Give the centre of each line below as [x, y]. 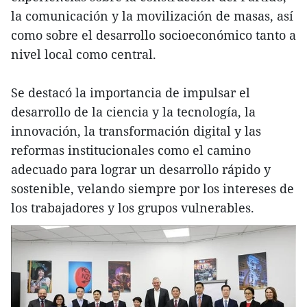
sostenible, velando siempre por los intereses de [152, 188]
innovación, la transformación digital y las [136, 131]
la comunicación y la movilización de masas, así [152, 15]
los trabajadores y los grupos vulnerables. [133, 207]
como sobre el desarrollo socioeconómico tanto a [153, 35]
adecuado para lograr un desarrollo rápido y [141, 169]
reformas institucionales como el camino [131, 150]
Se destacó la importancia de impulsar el [131, 92]
